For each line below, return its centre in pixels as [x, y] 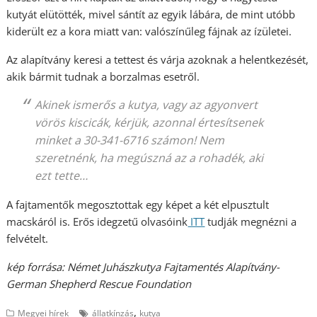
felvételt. [28, 238]
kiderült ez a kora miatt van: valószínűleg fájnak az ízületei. [149, 31]
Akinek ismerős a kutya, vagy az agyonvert [146, 105]
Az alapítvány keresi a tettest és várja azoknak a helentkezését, [158, 59]
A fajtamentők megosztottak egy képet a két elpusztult [138, 204]
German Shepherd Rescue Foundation [99, 284]
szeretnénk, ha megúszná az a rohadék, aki [149, 158]
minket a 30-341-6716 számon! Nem [130, 140]
